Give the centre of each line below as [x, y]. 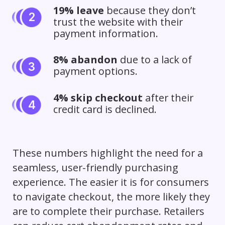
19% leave [78, 10]
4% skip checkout [98, 98]
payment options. [95, 71]
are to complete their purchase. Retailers [108, 211]
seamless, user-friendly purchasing [95, 168]
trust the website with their [118, 22]
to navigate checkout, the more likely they [111, 197]
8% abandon [85, 60]
